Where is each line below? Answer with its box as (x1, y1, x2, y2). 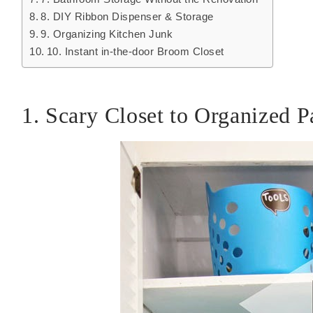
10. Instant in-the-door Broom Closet (46, 45, 224, 58)
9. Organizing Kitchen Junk (41, 28, 173, 41)
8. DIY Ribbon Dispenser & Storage (41, 10, 214, 23)
